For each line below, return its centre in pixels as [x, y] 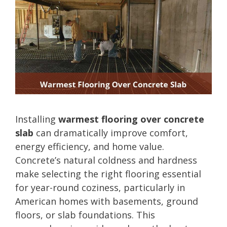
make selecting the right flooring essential [108, 174]
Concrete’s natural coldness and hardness [106, 160]
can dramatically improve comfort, [111, 133]
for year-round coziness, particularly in [100, 187]
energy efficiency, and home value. [90, 146]
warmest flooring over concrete [131, 119]
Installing [37, 119]
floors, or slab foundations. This [85, 215]
